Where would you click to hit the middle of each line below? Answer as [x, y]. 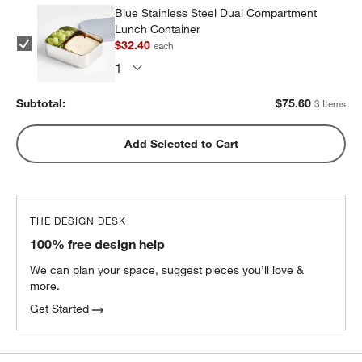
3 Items [330, 104]
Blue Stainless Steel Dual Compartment [216, 13]
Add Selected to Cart [181, 144]
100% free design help [98, 244]
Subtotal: [41, 104]
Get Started [60, 308]
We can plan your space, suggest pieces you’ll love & [167, 269]
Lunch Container [158, 29]
